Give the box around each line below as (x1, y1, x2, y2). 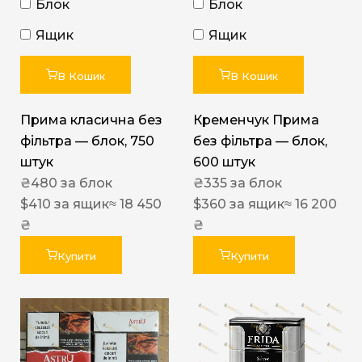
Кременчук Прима (193, 112, 319, 128)
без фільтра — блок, (193, 133, 327, 149)
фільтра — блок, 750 (20, 133, 154, 149)
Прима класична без (20, 112, 162, 128)
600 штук (193, 154, 255, 170)
